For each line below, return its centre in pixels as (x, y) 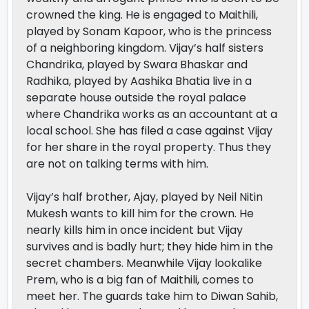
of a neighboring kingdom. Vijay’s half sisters (145, 48)
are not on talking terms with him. (117, 163)
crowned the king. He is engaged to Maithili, (142, 14)
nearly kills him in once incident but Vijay (134, 230)
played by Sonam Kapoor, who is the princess (149, 31)
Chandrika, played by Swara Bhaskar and (137, 64)
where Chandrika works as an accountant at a (152, 114)
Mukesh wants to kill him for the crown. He (140, 213)
